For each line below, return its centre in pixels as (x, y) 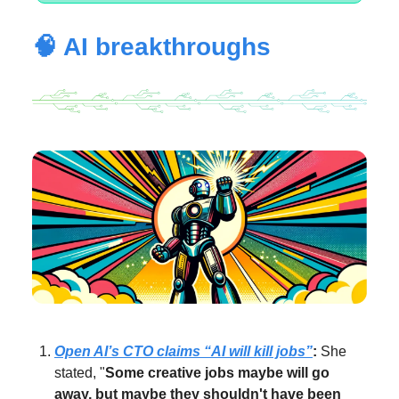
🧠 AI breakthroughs (151, 47)
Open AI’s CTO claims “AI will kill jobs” (183, 352)
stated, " (80, 373)
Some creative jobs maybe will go (217, 373)
